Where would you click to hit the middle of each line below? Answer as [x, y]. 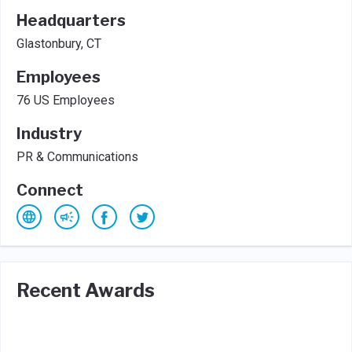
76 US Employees [66, 100]
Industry [49, 134]
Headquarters [71, 20]
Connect [50, 190]
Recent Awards [86, 290]
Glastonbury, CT [59, 44]
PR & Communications [77, 157]
